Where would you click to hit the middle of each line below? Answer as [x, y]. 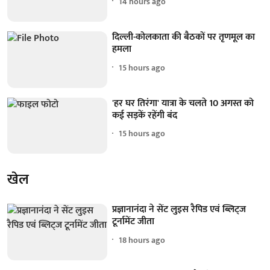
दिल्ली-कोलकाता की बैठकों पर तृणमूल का [184, 37]
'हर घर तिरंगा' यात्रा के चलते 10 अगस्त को [183, 103]
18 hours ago [142, 240]
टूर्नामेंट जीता [133, 222]
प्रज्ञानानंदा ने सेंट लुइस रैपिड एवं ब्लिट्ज [179, 210]
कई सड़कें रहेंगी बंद [145, 115]
